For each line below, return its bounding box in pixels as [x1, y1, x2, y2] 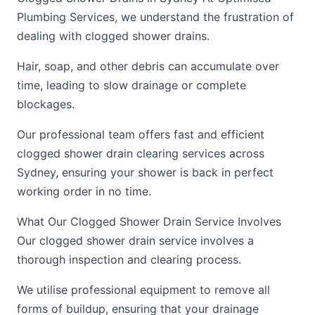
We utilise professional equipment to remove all [17, 283, 270, 297]
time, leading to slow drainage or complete [17, 78, 246, 92]
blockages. [17, 97, 75, 111]
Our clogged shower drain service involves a [17, 233, 254, 247]
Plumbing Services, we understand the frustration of [17, 10, 294, 24]
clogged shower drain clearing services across [17, 146, 264, 160]
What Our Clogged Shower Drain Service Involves [17, 214, 281, 229]
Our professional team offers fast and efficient [17, 127, 264, 141]
